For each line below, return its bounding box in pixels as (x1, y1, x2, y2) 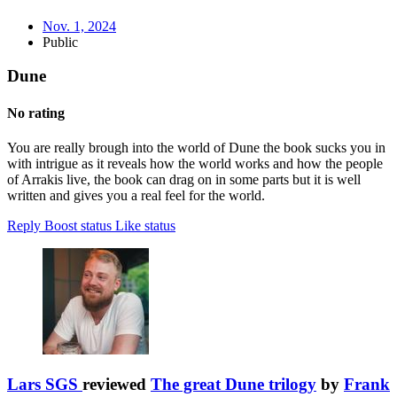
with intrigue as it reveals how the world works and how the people (7, 156, 383, 171)
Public (43, 34, 78, 50)
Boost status (44, 218, 112, 233)
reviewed (82, 374, 151, 393)
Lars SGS (7, 374, 78, 393)
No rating (7, 105, 65, 121)
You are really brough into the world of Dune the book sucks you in (7, 140, 385, 155)
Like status (115, 218, 175, 233)
